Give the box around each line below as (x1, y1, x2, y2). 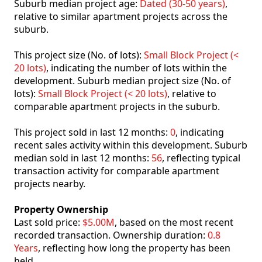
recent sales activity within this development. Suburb (14, 139, 247, 152)
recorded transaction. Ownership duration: (14, 229, 208, 242)
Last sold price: (14, 216, 82, 229)
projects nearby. (14, 177, 85, 191)
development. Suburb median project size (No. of (14, 74, 231, 88)
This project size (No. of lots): (14, 49, 144, 62)
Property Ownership (14, 203, 108, 216)
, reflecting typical (162, 151, 240, 165)
